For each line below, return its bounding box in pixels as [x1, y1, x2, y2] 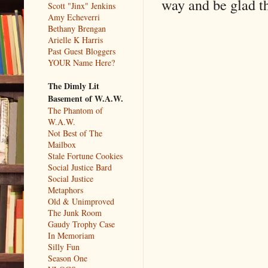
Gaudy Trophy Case [48, 218, 115, 230]
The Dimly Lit [48, 79, 99, 92]
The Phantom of [48, 104, 103, 116]
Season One [48, 252, 87, 264]
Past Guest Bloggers [48, 45, 115, 57]
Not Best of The [48, 127, 102, 139]
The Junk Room [48, 206, 102, 218]
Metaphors [48, 184, 83, 196]
